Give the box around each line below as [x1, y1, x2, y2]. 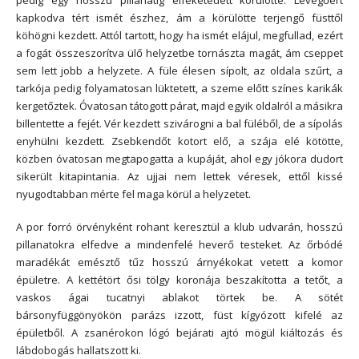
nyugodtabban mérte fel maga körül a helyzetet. [16, 186, 251, 201]
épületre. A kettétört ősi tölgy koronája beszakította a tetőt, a [16, 272, 343, 287]
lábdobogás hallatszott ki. [16, 342, 141, 357]
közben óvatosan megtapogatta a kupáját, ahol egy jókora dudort [16, 151, 343, 166]
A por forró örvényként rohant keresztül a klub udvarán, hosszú [16, 219, 343, 234]
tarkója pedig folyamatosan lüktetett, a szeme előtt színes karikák [16, 80, 343, 95]
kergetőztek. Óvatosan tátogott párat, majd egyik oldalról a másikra [16, 98, 343, 113]
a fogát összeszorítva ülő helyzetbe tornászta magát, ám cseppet [16, 45, 343, 60]
